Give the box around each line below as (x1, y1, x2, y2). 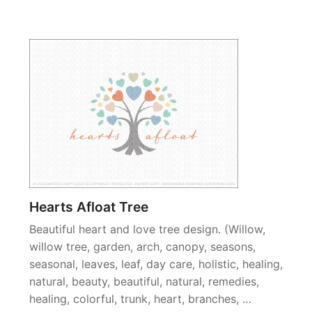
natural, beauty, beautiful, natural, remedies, (29, 274, 259, 288)
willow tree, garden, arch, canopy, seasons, (29, 240, 256, 253)
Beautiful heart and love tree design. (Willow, (29, 222, 265, 236)
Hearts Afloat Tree (29, 198, 148, 215)
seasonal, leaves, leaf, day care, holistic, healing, (29, 257, 283, 271)
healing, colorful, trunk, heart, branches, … (29, 292, 251, 306)
